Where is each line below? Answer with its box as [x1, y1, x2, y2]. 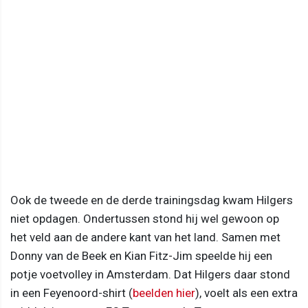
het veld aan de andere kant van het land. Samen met [10, 230, 280, 244]
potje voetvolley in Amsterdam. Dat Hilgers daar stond [10, 267, 290, 281]
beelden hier [133, 285, 195, 300]
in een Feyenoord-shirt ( [10, 285, 133, 300]
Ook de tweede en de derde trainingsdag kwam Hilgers [10, 192, 293, 207]
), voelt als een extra [195, 285, 298, 300]
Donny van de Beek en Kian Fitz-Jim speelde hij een [10, 248, 272, 263]
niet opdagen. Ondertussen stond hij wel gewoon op [10, 211, 279, 225]
